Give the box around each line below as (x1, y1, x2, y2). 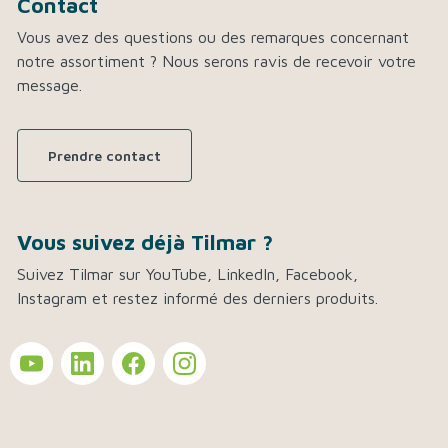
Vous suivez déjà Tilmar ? (17, 229, 273, 255)
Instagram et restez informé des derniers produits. (17, 289, 378, 308)
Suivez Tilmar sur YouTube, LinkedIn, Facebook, (17, 265, 358, 284)
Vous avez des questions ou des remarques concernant (17, 28, 409, 47)
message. (17, 76, 82, 95)
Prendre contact (48, 147, 161, 165)
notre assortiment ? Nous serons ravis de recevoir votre (17, 52, 416, 71)
